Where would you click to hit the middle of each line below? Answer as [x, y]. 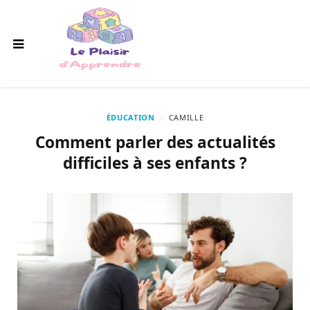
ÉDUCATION [130, 117]
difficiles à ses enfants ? [155, 163]
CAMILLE [186, 117]
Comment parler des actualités [155, 142]
